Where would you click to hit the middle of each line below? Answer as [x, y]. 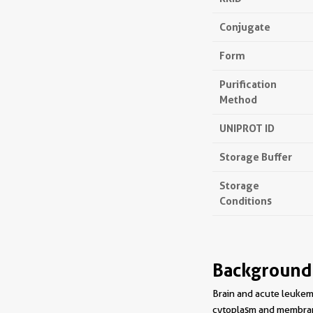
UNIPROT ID [247, 128]
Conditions [246, 201]
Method [238, 100]
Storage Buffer [256, 157]
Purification [248, 84]
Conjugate [245, 27]
